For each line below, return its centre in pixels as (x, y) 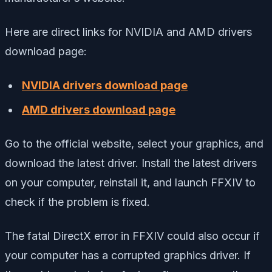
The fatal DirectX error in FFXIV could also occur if (132, 236)
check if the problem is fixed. (77, 202)
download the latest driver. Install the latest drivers (131, 163)
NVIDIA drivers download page (105, 85)
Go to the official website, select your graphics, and (134, 143)
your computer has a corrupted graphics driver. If (128, 255)
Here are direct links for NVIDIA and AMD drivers (128, 32)
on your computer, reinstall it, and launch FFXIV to (130, 182)
